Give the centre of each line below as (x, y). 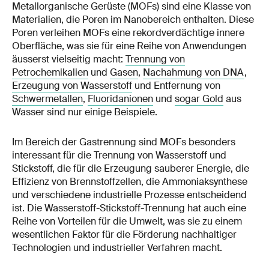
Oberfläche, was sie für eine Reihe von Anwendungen (129, 46)
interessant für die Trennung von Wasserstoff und (119, 156)
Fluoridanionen (120, 99)
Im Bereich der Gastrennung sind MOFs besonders (124, 142)
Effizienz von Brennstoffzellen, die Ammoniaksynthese (130, 182)
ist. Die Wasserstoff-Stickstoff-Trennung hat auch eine (129, 208)
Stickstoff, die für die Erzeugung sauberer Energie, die (131, 169)
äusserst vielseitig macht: (69, 59)
